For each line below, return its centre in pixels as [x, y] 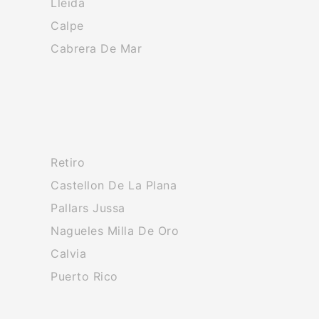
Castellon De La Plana [114, 185]
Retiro [68, 162]
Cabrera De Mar [96, 48]
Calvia [69, 253]
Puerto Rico [84, 276]
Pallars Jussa [88, 208]
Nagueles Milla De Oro [115, 231]
